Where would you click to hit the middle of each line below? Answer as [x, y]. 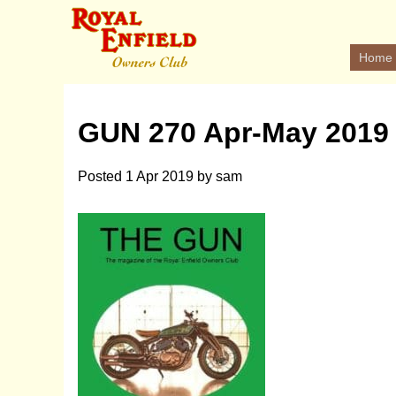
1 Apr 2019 [160, 176]
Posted [102, 176]
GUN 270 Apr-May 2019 [233, 133]
